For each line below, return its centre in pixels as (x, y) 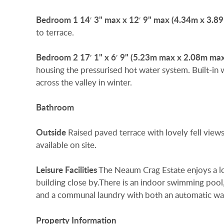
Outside (51, 132)
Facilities (81, 170)
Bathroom (55, 107)
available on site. (66, 145)
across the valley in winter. (84, 82)
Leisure (49, 170)
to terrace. (55, 32)
